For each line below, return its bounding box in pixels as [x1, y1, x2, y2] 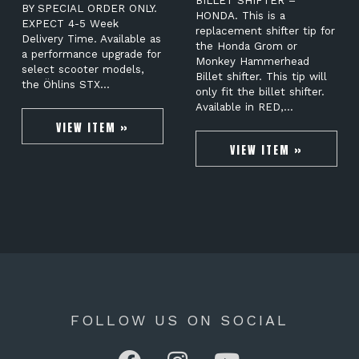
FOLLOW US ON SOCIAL [71, 312, 288, 329]
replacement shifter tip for [195, 25, 335, 38]
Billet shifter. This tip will [195, 71, 327, 83]
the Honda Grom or [195, 40, 297, 53]
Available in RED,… [195, 101, 293, 114]
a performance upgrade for [21, 48, 161, 61]
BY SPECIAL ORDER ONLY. [21, 2, 157, 15]
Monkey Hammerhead [195, 55, 309, 68]
